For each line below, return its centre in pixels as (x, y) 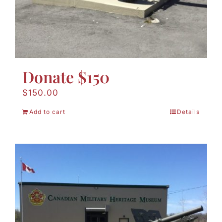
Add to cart (47, 112)
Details (188, 112)
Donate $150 (66, 77)
